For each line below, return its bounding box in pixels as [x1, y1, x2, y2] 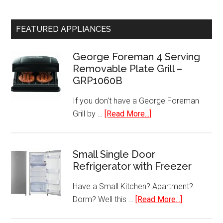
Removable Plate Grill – [73, 63, 183, 75]
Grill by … [73, 109, 105, 118]
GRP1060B [73, 75, 123, 87]
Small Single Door [73, 148, 156, 160]
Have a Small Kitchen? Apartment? [73, 182, 194, 191]
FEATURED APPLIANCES [16, 24, 111, 34]
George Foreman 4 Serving [73, 51, 201, 63]
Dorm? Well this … [73, 195, 136, 204]
